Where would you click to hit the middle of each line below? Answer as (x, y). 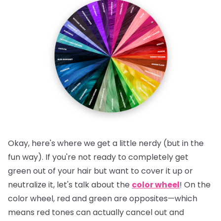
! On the (195, 184)
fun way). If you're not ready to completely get (98, 157)
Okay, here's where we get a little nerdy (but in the (106, 143)
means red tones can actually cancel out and (96, 212)
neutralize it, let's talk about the (70, 184)
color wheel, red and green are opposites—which (103, 198)
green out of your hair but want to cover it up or (100, 171)
